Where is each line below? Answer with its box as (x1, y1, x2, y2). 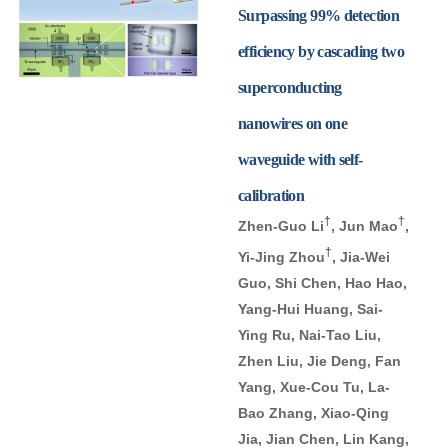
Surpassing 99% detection (238, 7, 399, 25)
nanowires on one (238, 115, 347, 133)
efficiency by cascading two (238, 43, 405, 61)
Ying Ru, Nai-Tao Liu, (238, 326, 381, 343)
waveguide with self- (238, 151, 363, 169)
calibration (238, 187, 305, 205)
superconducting (238, 79, 342, 97)
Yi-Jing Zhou (238, 248, 325, 265)
